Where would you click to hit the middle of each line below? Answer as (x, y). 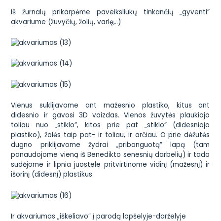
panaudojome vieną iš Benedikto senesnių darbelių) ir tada (110, 155)
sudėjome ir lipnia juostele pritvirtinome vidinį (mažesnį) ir (110, 165)
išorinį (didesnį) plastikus (52, 175)
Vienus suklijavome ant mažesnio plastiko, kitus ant (110, 106)
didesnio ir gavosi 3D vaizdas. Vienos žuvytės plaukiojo (110, 115)
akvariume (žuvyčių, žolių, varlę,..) (66, 22)
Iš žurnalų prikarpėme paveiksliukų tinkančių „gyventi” (110, 12)
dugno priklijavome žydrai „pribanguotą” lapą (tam (110, 145)
